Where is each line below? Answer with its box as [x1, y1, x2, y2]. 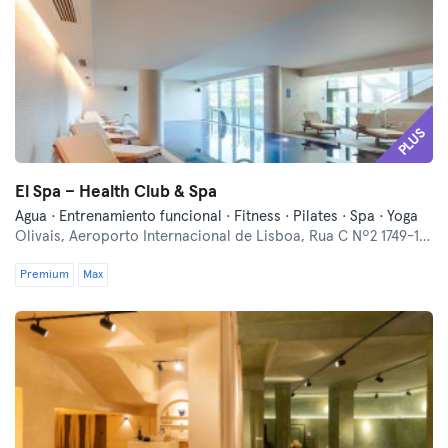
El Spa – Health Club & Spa [15, 184, 217, 201]
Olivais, [15, 229, 69, 244]
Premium [20, 269, 69, 281]
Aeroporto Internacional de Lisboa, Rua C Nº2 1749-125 [69, 229, 419, 244]
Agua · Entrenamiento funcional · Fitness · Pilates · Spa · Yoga [15, 209, 418, 224]
